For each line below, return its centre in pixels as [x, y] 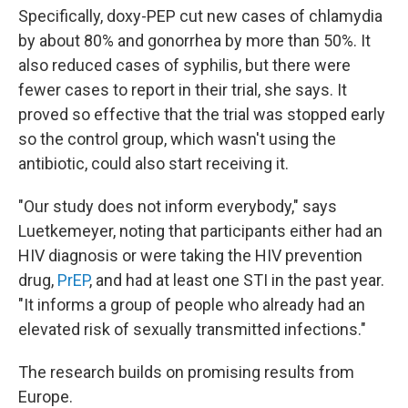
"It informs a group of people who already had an [192, 305]
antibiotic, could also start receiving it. [153, 163]
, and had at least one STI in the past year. [237, 280]
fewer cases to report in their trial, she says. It [183, 90]
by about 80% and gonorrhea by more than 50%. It [194, 41]
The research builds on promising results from [186, 372]
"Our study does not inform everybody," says [178, 206]
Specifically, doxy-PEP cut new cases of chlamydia [200, 16]
